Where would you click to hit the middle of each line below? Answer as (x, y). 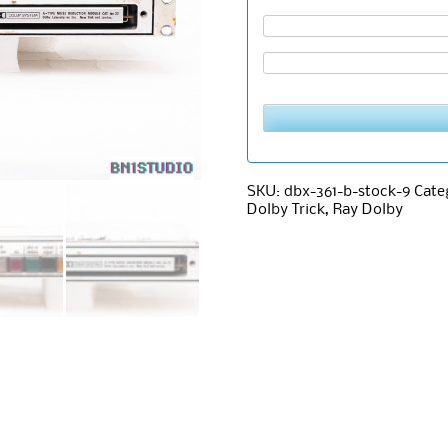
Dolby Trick (285, 209)
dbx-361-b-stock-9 (346, 191)
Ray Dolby (367, 209)
